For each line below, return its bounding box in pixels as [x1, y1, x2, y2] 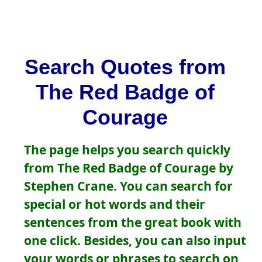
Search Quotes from [24, 55, 226, 80]
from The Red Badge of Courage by [23, 159, 233, 177]
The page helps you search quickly [23, 141, 230, 158]
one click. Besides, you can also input [23, 232, 246, 249]
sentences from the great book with [23, 213, 242, 231]
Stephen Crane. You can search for [23, 177, 233, 195]
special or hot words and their [23, 195, 205, 213]
